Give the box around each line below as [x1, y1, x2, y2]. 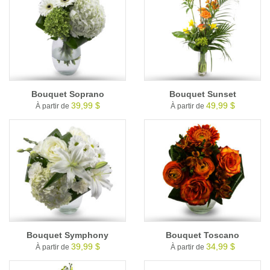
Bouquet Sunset [169, 89, 236, 99]
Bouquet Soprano [31, 89, 104, 99]
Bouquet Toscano [166, 230, 239, 240]
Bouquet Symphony [27, 230, 108, 240]
